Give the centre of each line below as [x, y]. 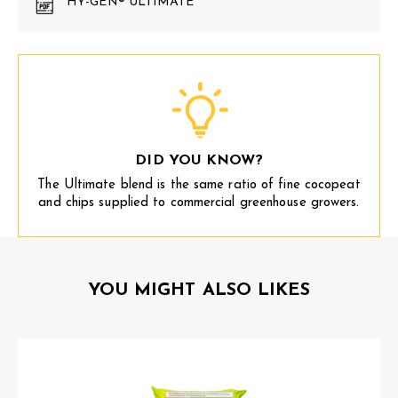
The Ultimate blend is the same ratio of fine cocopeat [199, 185]
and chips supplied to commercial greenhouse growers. [199, 203]
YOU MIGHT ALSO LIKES [199, 291]
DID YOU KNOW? [199, 161]
